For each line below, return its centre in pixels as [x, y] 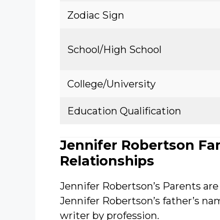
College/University [111, 84]
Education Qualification [124, 111]
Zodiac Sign [96, 15]
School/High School [114, 50]
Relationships [107, 161]
